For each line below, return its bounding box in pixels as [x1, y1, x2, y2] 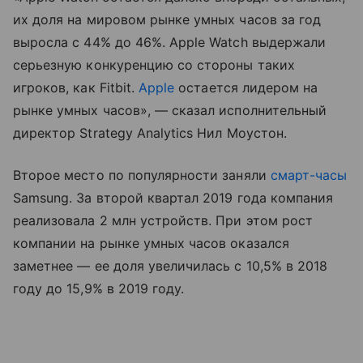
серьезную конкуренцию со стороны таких [13, 56, 295, 73]
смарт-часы [270, 166, 348, 183]
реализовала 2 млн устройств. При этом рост [13, 211, 314, 228]
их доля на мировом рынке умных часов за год [13, 11, 322, 28]
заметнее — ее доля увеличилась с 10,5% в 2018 [13, 257, 328, 274]
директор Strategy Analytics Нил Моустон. [13, 124, 287, 141]
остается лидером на [174, 79, 318, 96]
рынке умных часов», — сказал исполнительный [13, 101, 327, 118]
